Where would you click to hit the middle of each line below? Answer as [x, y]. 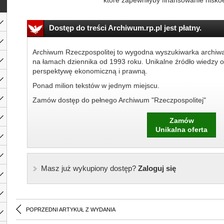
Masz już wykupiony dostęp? [88, 168]
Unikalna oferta [181, 129]
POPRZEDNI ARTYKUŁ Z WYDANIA [71, 209]
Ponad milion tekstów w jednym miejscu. [96, 85]
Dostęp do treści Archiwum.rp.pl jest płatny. [125, 28]
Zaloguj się [156, 168]
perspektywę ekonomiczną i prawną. [90, 71]
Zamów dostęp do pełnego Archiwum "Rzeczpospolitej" [119, 100]
